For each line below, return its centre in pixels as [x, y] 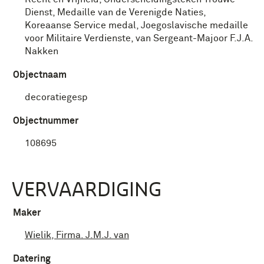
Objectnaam [40, 75]
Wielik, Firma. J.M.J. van [77, 235]
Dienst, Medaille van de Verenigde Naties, [115, 12]
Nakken [42, 51]
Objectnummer [46, 121]
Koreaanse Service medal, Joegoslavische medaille [136, 25]
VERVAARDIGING [87, 189]
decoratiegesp [56, 97]
